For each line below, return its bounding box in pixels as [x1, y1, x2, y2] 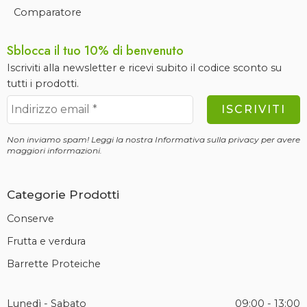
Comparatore [14, 5, 82, 19]
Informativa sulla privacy [155, 134, 259, 145]
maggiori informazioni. [7, 145, 102, 156]
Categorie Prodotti [7, 188, 119, 202]
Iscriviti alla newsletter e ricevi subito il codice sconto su [7, 61, 282, 74]
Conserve [7, 212, 54, 225]
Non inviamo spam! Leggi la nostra [7, 134, 155, 145]
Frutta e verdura [7, 234, 86, 247]
